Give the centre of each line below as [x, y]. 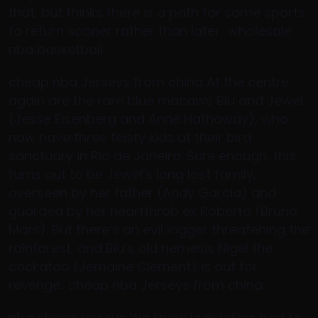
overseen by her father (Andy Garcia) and [142, 193]
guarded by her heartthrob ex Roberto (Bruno [153, 211]
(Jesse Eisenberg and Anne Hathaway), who [148, 119]
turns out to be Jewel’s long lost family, [132, 174]
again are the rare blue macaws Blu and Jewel [156, 100]
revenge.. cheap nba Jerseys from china [136, 285]
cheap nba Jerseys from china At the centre [149, 82]
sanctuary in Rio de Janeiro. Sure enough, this [152, 156]
